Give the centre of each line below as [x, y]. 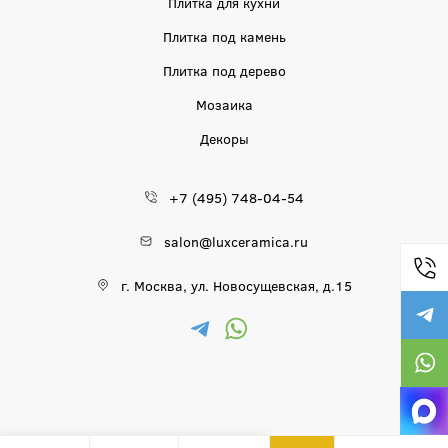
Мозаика [224, 104]
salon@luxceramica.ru [236, 241]
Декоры [224, 138]
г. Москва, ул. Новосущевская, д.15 [236, 285]
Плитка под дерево [224, 70]
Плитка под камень [224, 36]
